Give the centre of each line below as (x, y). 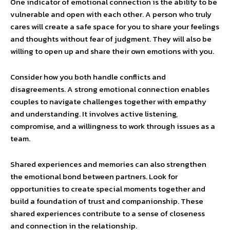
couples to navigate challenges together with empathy (108, 101)
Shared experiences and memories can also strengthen (108, 164)
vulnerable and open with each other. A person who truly (111, 14)
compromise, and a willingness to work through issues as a (113, 126)
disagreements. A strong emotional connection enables (110, 89)
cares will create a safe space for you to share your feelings (115, 26)
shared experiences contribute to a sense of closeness (108, 213)
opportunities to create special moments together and (108, 189)
